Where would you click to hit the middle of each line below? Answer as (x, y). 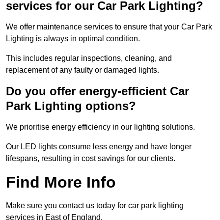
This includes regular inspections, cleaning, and (89, 58)
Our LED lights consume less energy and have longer (99, 147)
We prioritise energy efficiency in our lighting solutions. (100, 127)
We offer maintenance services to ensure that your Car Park (109, 27)
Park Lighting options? (71, 106)
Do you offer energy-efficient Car (97, 91)
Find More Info (61, 182)
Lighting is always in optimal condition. (73, 39)
